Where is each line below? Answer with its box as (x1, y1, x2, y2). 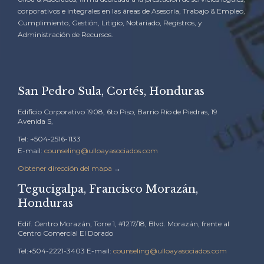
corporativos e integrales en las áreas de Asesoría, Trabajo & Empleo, (18, 6, 245, 16)
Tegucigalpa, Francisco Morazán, (18, 183, 198, 196)
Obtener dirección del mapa (18, 164, 112, 173)
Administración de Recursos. (18, 30, 113, 39)
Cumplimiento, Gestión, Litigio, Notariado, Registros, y (18, 18, 202, 28)
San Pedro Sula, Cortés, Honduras (18, 85, 204, 98)
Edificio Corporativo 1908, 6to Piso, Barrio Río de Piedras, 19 (18, 107, 217, 117)
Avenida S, (18, 117, 53, 126)
